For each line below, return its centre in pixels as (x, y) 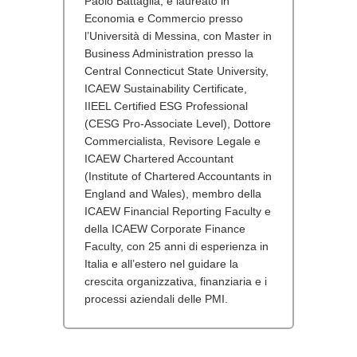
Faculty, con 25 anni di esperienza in (177, 246)
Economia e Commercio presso (164, 18)
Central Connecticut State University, (177, 71)
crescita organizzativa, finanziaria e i (176, 281)
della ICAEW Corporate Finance (165, 228)
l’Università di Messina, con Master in (178, 35)
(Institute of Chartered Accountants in (178, 176)
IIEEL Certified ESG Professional (166, 106)
